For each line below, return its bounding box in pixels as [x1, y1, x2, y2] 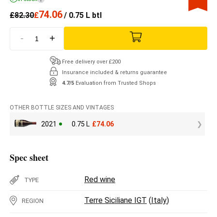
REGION [22, 197, 44, 204]
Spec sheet [10, 151, 48, 164]
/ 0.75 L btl [64, 11, 102, 20]
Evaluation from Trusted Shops [76, 79, 156, 86]
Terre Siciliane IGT [84, 195, 147, 205]
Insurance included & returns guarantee [62, 69, 167, 76]
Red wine [84, 174, 115, 184]
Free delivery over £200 [62, 58, 121, 65]
